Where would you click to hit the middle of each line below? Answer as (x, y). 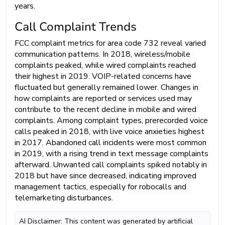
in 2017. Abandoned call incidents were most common (110, 142)
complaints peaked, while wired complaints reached (105, 65)
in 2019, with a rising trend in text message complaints (111, 153)
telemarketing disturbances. (64, 198)
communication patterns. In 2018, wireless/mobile (102, 54)
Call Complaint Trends (76, 26)
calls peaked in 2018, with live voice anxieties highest (109, 131)
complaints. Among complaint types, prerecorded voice (111, 120)
